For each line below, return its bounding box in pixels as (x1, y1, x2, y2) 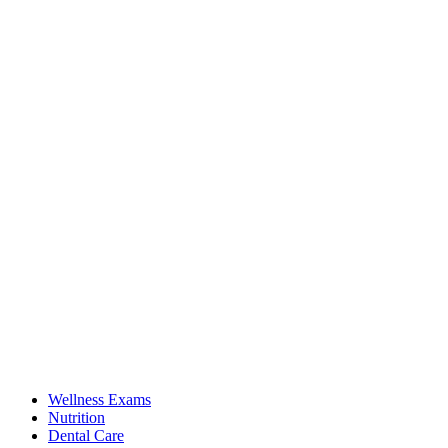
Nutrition (48, 409, 105, 427)
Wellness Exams (48, 391, 151, 409)
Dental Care (48, 427, 124, 445)
